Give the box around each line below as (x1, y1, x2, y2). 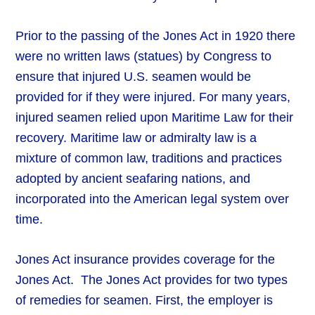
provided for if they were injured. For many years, (15, 90, 291, 105)
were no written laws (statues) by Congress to (15, 49, 272, 64)
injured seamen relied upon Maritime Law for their (15, 110, 294, 125)
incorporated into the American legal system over (15, 192, 290, 207)
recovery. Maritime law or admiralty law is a (15, 131, 257, 146)
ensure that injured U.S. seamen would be (15, 70, 252, 84)
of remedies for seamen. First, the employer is (15, 293, 274, 308)
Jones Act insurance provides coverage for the (15, 252, 276, 267)
